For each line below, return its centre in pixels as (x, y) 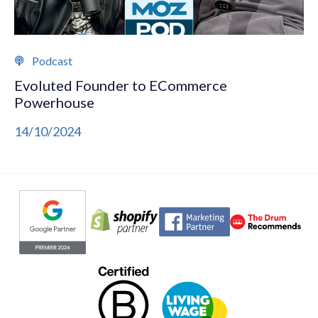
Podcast (52, 61)
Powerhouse (54, 102)
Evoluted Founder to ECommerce (121, 85)
